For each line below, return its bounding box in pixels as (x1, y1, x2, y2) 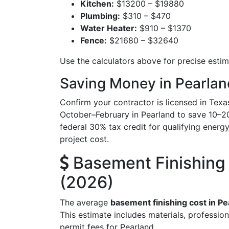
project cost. (60, 133, 109, 144)
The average (60, 197, 110, 208)
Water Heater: (80, 22, 137, 33)
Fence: (80, 35, 107, 45)
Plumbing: (80, 10, 120, 21)
